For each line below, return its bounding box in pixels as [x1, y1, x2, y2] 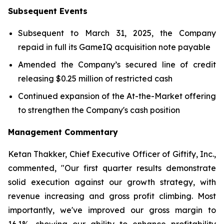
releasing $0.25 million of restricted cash [18, 73, 172, 83]
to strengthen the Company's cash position [18, 104, 180, 115]
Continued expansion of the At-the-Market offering [18, 90, 216, 101]
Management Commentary [8, 126, 118, 137]
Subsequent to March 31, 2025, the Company [18, 28, 216, 38]
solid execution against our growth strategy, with [8, 176, 216, 187]
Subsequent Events [8, 6, 87, 16]
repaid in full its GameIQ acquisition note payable [18, 42, 210, 52]
